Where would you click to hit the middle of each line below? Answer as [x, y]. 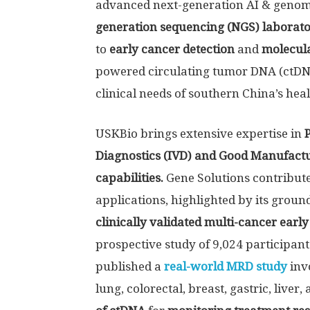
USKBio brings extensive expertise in [200, 134]
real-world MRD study [226, 266]
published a [130, 266]
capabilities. [129, 178]
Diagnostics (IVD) [144, 156]
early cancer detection [172, 49]
